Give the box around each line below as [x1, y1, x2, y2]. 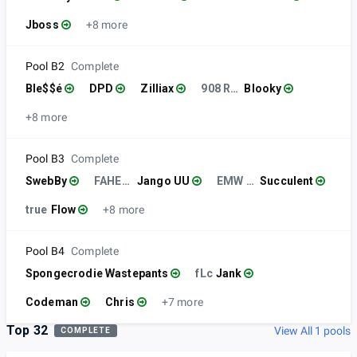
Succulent [260, 175, 314, 188]
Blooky [244, 82, 282, 96]
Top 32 [6, 323, 48, 339]
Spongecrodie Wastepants [25, 267, 169, 280]
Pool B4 [25, 245, 65, 258]
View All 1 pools [274, 324, 351, 338]
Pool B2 [25, 60, 65, 73]
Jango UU [136, 175, 190, 188]
